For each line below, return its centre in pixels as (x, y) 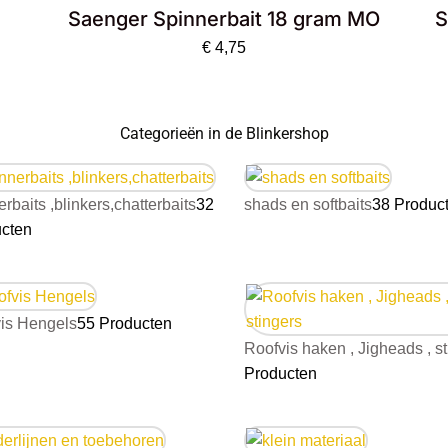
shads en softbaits (308, 205)
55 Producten (124, 324)
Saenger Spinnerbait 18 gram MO (224, 19)
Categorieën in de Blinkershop (224, 134)
